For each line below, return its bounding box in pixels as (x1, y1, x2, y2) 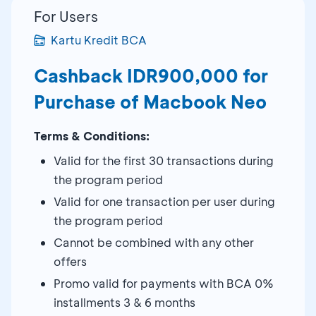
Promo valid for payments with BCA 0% (54, 275, 274, 291)
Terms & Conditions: (34, 128, 150, 143)
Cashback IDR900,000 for (34, 63, 268, 87)
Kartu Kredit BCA (51, 32, 147, 47)
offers (54, 253, 87, 269)
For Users (34, 6, 98, 25)
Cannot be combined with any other (54, 234, 254, 250)
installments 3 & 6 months (54, 294, 195, 310)
